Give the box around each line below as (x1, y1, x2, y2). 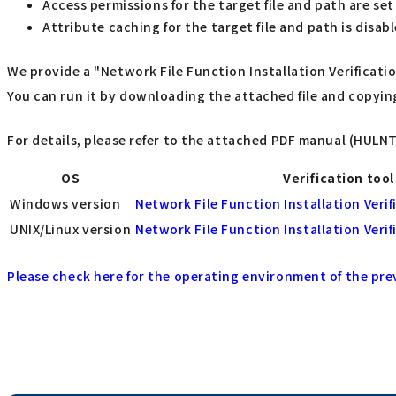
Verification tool (283, 169, 394, 187)
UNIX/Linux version (10, 220, 132, 239)
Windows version (10, 194, 121, 213)
